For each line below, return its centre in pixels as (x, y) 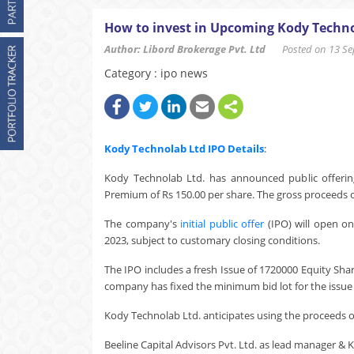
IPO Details (236, 149)
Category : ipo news (156, 73)
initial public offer (222, 224)
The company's (143, 224)
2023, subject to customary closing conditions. (212, 240)
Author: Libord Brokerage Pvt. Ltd (185, 49)
